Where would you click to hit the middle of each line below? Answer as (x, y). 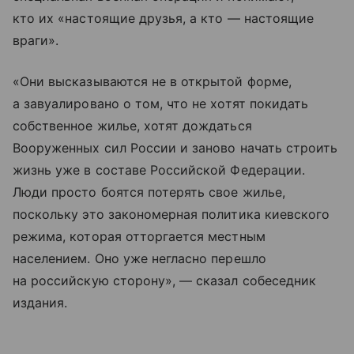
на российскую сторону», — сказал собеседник (165, 280)
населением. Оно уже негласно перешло (139, 258)
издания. (40, 302)
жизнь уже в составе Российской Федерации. (159, 169)
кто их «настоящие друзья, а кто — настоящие (164, 18)
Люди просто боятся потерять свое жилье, (149, 192)
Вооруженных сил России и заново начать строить (175, 147)
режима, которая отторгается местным (139, 236)
